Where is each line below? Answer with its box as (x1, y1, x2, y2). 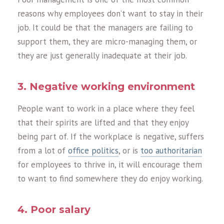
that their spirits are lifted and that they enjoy (17, 116, 188, 128)
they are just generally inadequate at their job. (17, 49, 187, 61)
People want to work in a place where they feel (17, 102, 194, 114)
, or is (118, 144, 140, 156)
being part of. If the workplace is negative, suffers (17, 130, 204, 142)
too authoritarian (140, 144, 202, 156)
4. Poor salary (17, 203, 90, 215)
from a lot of (17, 144, 68, 156)
